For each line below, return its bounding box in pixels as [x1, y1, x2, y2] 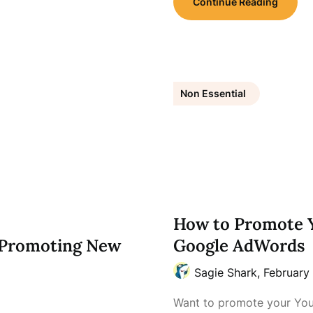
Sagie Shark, [194, 265, 263, 279]
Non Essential [180, 87, 246, 99]
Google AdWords [173, 235, 305, 256]
